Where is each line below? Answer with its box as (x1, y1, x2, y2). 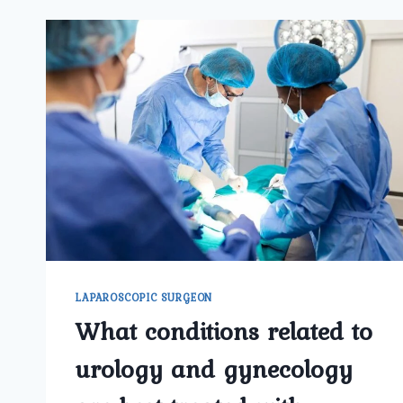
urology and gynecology (75, 350, 353, 389)
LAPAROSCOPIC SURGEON (75, 290, 212, 307)
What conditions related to (75, 312, 372, 351)
